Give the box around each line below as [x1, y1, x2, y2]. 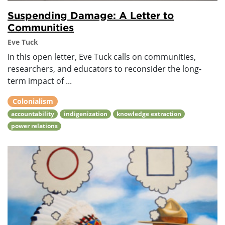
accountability [11, 109, 55, 119]
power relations [11, 122, 58, 131]
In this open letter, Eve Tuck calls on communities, [8, 51, 196, 63]
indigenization [63, 109, 107, 119]
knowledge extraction [116, 109, 181, 119]
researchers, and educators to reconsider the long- [8, 63, 201, 75]
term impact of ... [8, 75, 72, 87]
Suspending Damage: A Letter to [8, 10, 174, 21]
